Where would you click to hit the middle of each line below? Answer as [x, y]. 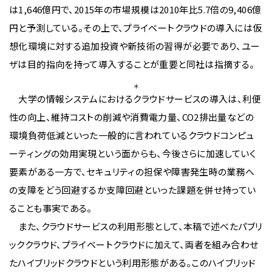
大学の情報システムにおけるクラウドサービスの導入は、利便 [135, 99]
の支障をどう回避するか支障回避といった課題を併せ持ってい [133, 190]
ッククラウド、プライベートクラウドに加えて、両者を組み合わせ [134, 244]
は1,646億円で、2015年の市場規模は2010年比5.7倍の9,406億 [135, 9]
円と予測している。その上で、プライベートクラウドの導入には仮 [136, 28]
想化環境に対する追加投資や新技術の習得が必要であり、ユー [135, 46]
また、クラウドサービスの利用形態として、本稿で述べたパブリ [136, 226]
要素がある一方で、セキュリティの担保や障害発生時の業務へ [132, 172]
